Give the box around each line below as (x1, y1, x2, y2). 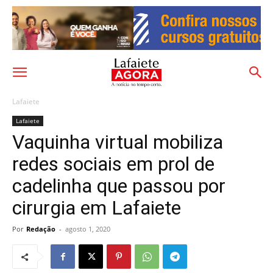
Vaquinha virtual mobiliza (12, 130, 223, 154)
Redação (26, 224, 55, 233)
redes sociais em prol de (12, 152, 214, 175)
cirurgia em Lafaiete (12, 196, 181, 219)
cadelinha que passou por (12, 174, 225, 197)
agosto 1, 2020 (65, 224, 110, 233)
